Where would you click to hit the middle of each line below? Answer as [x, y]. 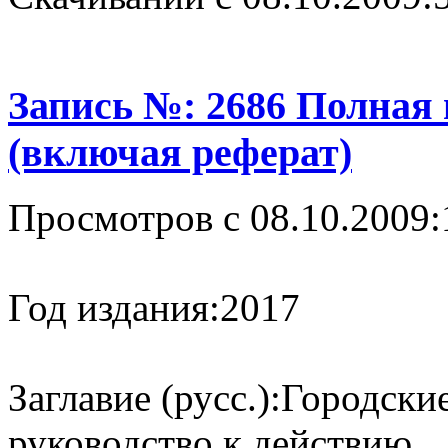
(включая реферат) [180, 152]
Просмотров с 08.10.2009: [224, 217]
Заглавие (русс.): [144, 397]
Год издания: [114, 307]
